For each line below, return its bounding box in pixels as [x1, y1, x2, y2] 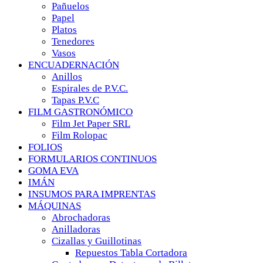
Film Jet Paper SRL [52, 118, 130, 129]
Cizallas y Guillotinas [52, 235, 141, 247]
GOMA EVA [28, 165, 79, 176]
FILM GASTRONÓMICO [28, 106, 133, 117]
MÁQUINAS [28, 200, 81, 211]
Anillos [52, 71, 82, 82]
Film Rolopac [52, 130, 107, 141]
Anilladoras [52, 224, 100, 235]
